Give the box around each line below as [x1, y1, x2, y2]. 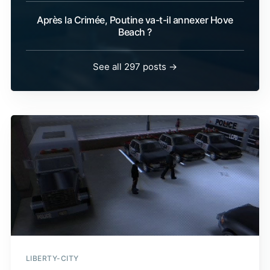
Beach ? [118, 26, 152, 39]
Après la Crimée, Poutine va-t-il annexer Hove [37, 14, 233, 27]
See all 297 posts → [93, 61, 177, 73]
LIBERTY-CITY [25, 254, 79, 263]
